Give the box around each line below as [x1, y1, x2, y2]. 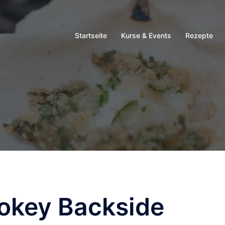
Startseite [75, 31, 107, 40]
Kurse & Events [121, 31, 171, 40]
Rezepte [185, 31, 213, 40]
